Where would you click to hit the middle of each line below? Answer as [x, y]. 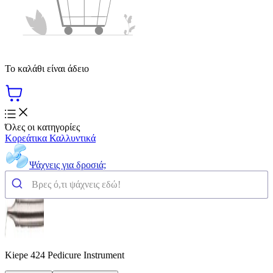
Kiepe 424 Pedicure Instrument [65, 255]
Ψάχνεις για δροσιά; [68, 165]
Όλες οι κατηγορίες [42, 127]
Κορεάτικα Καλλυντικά [50, 138]
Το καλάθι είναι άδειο [47, 68]
